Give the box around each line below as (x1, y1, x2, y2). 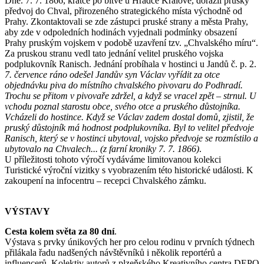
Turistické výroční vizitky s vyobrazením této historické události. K (5, 164, 253, 175)
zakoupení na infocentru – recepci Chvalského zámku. (5, 175, 209, 186)
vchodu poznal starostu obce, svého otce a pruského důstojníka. (5, 101, 240, 111)
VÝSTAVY (5, 206, 50, 216)
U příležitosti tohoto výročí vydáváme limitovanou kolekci (5, 154, 221, 164)
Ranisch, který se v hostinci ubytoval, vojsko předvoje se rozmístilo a (5, 133, 258, 143)
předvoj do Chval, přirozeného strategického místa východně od (5, 5, 242, 16)
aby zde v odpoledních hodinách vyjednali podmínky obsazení (5, 27, 237, 37)
